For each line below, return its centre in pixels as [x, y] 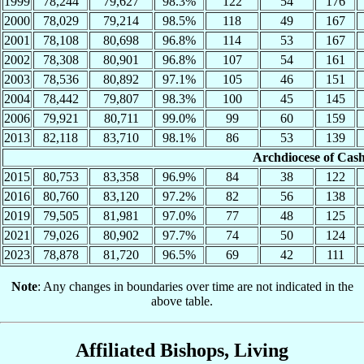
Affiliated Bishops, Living [182, 351]
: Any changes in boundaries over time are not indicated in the [195, 287]
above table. [182, 301]
